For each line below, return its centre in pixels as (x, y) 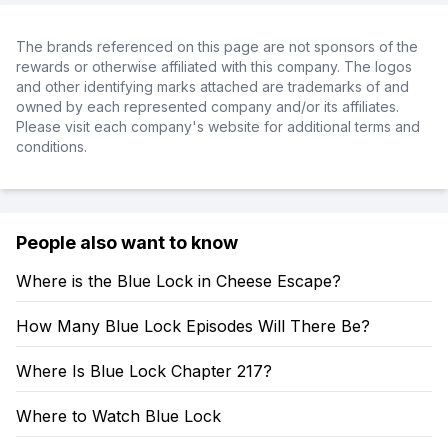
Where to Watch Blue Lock (118, 416)
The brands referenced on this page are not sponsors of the (217, 46)
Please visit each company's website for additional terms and (218, 126)
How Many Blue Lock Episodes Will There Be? (193, 326)
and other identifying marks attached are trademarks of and (212, 86)
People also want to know (127, 242)
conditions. (51, 146)
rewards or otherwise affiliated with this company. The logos (214, 66)
